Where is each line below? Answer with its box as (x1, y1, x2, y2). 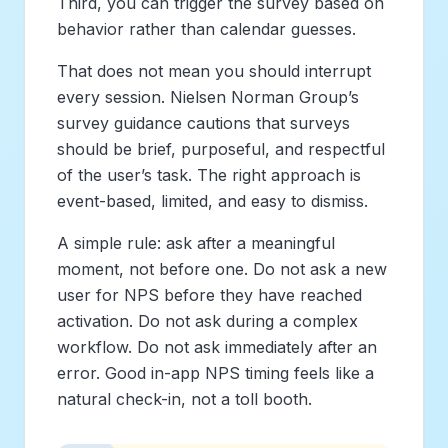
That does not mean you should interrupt (57, 60, 371, 81)
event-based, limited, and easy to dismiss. (57, 190, 368, 211)
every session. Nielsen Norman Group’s (57, 86, 359, 107)
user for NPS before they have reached (57, 284, 362, 305)
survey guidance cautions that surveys (57, 112, 350, 133)
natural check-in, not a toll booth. (57, 388, 312, 409)
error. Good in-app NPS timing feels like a (57, 362, 374, 383)
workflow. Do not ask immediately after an (57, 336, 377, 357)
